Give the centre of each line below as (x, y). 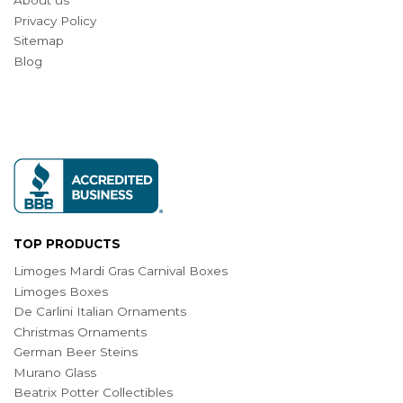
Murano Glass (55, 372)
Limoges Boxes (61, 291)
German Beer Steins (76, 352)
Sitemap (39, 41)
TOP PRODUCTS (67, 244)
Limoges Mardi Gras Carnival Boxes (121, 271)
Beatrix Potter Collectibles (93, 393)
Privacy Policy (55, 20)
